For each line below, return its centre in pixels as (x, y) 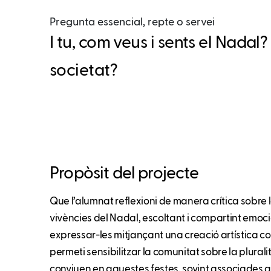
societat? (84, 70)
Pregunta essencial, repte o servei (132, 22)
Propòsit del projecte (124, 173)
